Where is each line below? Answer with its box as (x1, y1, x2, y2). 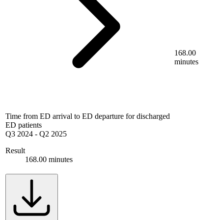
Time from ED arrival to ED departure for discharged (5, 112, 170, 121)
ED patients (5, 121, 42, 130)
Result (5, 146, 25, 155)
